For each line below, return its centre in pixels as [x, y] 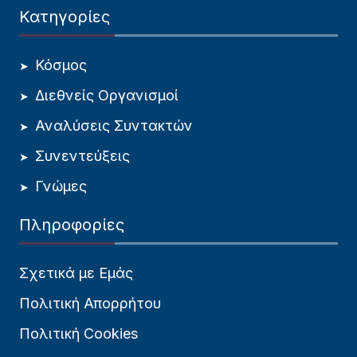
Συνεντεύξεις [82, 155]
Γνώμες [61, 186]
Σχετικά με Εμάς [76, 273]
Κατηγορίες [65, 16]
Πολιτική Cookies [78, 333]
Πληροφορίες [72, 224]
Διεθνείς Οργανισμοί [107, 95]
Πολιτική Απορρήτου [90, 303]
